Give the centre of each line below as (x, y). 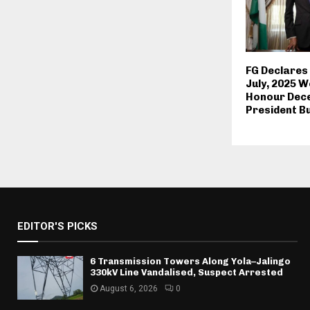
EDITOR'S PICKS (57, 226)
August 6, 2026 (129, 288)
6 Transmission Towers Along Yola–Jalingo (190, 261)
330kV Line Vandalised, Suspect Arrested (186, 272)
